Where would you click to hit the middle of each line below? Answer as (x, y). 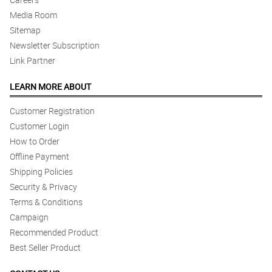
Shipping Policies (41, 172)
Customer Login (39, 126)
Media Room (33, 15)
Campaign (29, 217)
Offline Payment (39, 157)
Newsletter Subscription (55, 46)
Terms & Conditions (46, 202)
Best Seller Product (45, 248)
